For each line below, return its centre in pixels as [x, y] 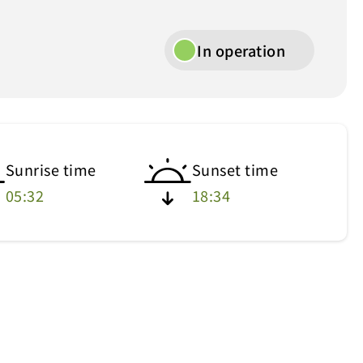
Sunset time [235, 169]
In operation [241, 50]
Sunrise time [51, 169]
